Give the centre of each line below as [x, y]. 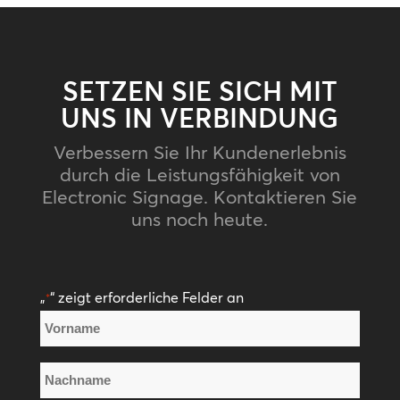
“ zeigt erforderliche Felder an [146, 297]
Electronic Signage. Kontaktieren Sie [200, 196]
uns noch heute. [200, 218]
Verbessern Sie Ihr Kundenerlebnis [200, 151]
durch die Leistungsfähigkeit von [200, 174]
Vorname [67, 371]
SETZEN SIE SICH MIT [200, 91]
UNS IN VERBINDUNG [200, 118]
